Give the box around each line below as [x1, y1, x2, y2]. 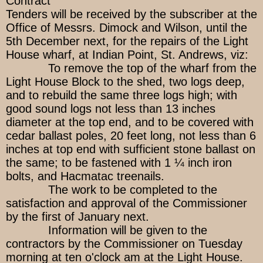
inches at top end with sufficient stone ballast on [6, 143, 255, 156]
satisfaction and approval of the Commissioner [6, 197, 247, 210]
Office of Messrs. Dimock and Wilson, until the [6, 21, 247, 35]
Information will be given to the [6, 224, 207, 237]
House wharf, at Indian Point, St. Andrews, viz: [6, 48, 248, 62]
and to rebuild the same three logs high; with [6, 89, 237, 102]
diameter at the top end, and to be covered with [6, 116, 254, 129]
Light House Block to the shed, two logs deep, [6, 75, 245, 89]
